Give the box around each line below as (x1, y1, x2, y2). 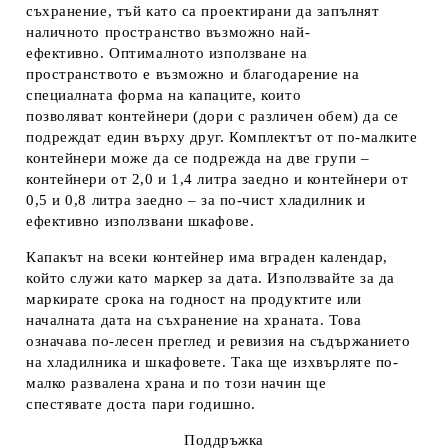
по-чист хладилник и (219, 192, 366, 209)
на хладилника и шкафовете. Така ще (26, 354, 293, 371)
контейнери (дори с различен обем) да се (108, 108, 400, 125)
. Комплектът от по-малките (220, 129, 418, 146)
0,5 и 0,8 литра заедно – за (26, 192, 220, 209)
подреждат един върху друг (26, 129, 220, 146)
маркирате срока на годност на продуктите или (26, 291, 362, 308)
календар (319, 249, 384, 266)
